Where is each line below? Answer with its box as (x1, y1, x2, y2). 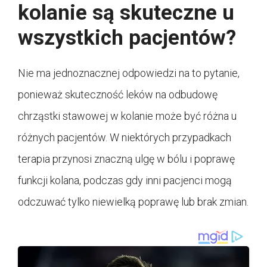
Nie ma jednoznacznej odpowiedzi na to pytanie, (18, 66, 240, 79)
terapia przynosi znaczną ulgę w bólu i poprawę (18, 152, 235, 165)
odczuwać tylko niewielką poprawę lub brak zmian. (18, 195, 249, 208)
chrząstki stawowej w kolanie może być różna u (18, 109, 237, 122)
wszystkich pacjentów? (18, 25, 236, 50)
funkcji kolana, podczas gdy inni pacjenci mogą (18, 173, 232, 187)
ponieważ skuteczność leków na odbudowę (18, 88, 218, 101)
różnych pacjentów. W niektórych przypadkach (18, 131, 231, 144)
